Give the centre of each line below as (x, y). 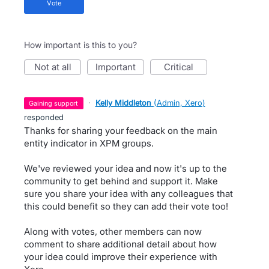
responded (44, 117)
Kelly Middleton (123, 103)
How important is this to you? (80, 45)
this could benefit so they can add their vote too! (126, 206)
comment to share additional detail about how (120, 244)
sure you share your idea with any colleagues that (128, 194)
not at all (56, 67)
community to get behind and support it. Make (121, 181)
